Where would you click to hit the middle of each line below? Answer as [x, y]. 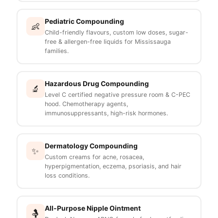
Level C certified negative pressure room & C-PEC [117, 95]
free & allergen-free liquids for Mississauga [108, 42]
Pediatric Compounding [84, 22]
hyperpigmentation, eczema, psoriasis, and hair [113, 166]
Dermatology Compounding [91, 146]
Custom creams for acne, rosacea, [94, 157]
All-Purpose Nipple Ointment [92, 209]
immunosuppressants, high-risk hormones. [106, 113]
